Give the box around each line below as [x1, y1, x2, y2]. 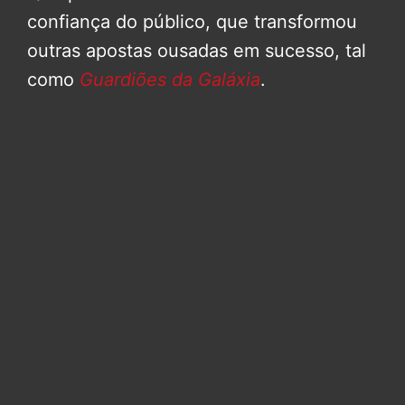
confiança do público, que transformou [27, 11, 357, 33]
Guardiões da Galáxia [80, 69, 260, 91]
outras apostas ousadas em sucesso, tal [27, 40, 366, 62]
